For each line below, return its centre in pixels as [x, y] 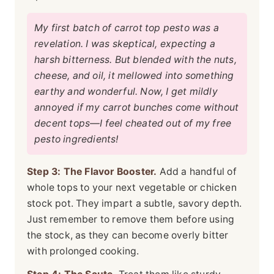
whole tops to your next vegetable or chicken [132, 188]
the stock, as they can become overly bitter [128, 235]
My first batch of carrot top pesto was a [127, 28]
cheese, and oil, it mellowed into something [134, 76]
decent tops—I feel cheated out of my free [133, 124]
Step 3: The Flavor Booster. [92, 172]
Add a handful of [197, 172]
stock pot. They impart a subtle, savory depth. [135, 204]
